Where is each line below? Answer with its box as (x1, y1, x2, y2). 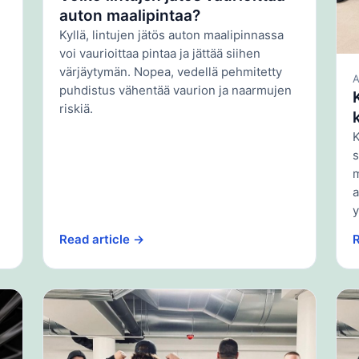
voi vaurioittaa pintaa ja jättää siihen (58, 46, 260, 62)
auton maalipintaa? (58, 6, 200, 26)
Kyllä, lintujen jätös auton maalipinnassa (58, 27, 284, 43)
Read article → (58, 231, 144, 247)
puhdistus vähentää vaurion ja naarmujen (58, 83, 292, 99)
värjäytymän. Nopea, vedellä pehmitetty (58, 64, 282, 80)
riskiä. (58, 101, 93, 117)
